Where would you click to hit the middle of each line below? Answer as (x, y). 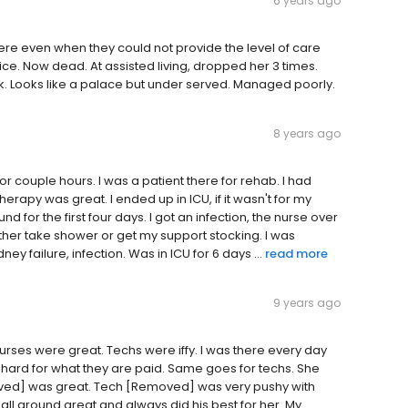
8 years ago (307, 133)
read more (296, 254)
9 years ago (307, 303)
